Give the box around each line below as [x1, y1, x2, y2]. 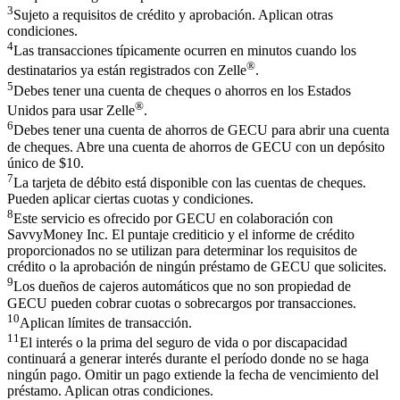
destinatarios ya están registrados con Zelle [7, 62, 246, 79]
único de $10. [7, 154, 84, 171]
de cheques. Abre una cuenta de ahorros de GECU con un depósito [7, 138, 385, 154]
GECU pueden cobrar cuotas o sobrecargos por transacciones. [7, 295, 356, 311]
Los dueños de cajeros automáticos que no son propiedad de [13, 279, 351, 295]
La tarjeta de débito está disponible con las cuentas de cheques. [13, 175, 366, 191]
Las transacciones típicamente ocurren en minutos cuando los [13, 43, 356, 59]
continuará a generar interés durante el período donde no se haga [7, 351, 369, 367]
